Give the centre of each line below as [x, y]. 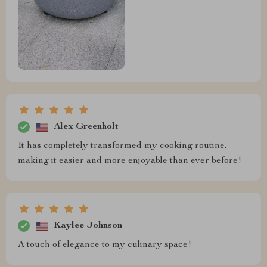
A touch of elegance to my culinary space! [105, 245]
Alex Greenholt [86, 127]
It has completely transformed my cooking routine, [122, 146]
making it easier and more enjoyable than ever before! [130, 161]
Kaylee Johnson [88, 226]
